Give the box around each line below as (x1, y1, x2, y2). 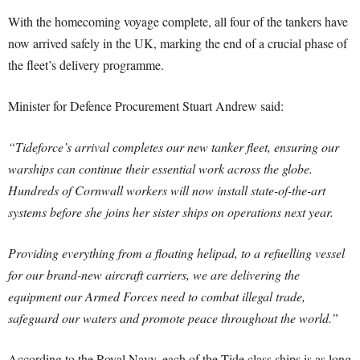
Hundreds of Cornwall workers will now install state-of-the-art (8, 182, 325, 198)
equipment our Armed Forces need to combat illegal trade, (8, 288, 305, 305)
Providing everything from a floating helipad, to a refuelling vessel (8, 244, 345, 261)
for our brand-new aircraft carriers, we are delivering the (8, 266, 300, 283)
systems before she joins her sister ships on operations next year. (8, 203, 333, 220)
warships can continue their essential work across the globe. (8, 160, 313, 177)
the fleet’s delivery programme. (8, 56, 164, 73)
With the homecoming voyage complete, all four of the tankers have (8, 13, 348, 30)
